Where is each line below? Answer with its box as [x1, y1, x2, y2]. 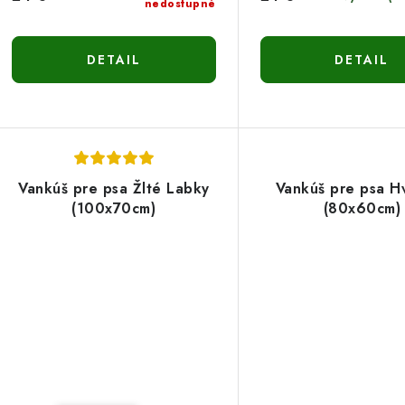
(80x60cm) [323, 197, 401, 219]
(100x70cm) [71, 197, 156, 219]
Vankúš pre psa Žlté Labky [18, 177, 210, 199]
